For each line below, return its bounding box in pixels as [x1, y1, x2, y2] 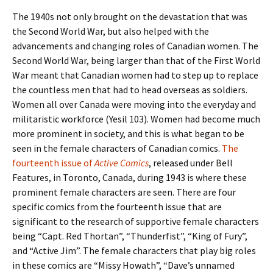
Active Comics [94, 157, 149, 169]
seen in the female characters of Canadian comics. [12, 142, 222, 154]
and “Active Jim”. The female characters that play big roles [12, 244, 256, 257]
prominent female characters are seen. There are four [12, 186, 236, 198]
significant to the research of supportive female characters [12, 215, 259, 227]
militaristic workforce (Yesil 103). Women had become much [12, 113, 260, 125]
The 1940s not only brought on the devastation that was [12, 10, 247, 23]
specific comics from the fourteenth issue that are [12, 200, 222, 213]
